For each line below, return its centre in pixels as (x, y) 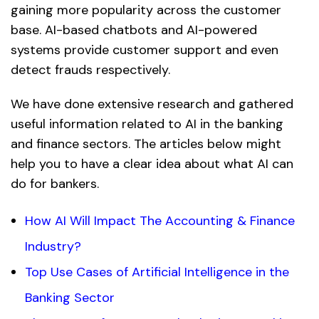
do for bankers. (55, 184)
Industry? (53, 247)
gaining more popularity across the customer (146, 10)
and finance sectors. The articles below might (146, 144)
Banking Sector (70, 298)
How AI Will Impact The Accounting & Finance (160, 221)
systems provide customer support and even (145, 50)
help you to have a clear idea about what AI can (152, 164)
